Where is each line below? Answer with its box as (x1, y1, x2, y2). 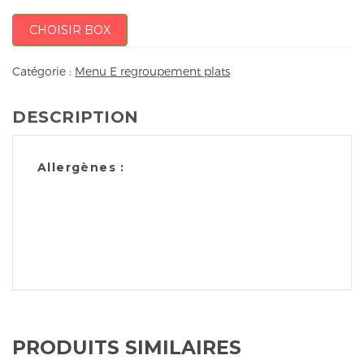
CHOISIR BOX (29, 22, 110, 37)
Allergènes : (37, 160, 125, 175)
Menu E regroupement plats (75, 64, 230, 79)
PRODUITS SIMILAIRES (12, 336, 241, 360)
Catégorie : (12, 64, 75, 79)
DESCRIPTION (12, 107, 139, 128)
